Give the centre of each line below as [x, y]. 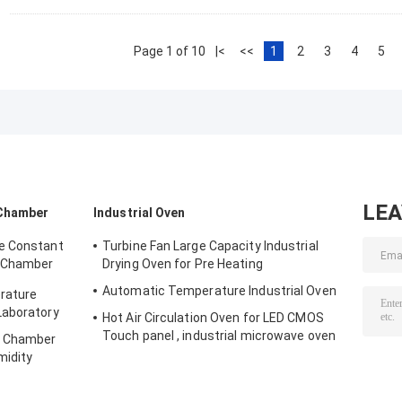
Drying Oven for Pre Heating [183, 264]
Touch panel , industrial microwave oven [219, 336]
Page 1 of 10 [170, 52]
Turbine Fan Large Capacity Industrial [210, 246]
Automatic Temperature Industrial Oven [219, 291]
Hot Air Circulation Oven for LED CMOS [213, 318]
